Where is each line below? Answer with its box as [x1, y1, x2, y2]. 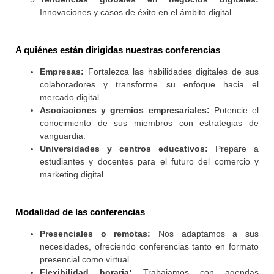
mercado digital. [40, 92, 102, 103]
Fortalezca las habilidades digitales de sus [84, 67, 259, 77]
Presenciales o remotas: [40, 229, 151, 239]
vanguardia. [40, 131, 86, 141]
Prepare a [208, 144, 259, 154]
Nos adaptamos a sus [150, 229, 259, 239]
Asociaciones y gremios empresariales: [40, 105, 210, 116]
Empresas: [40, 67, 84, 77]
